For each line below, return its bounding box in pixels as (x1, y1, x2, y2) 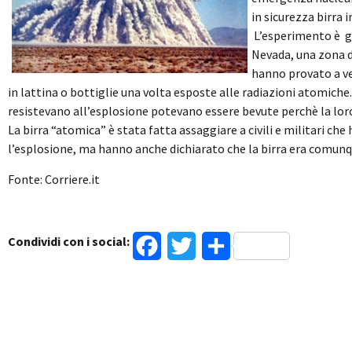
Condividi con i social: (8, 233, 130, 249)
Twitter (196, 237, 236, 254)
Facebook (161, 237, 212, 254)
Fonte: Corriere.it (8, 170, 100, 187)
